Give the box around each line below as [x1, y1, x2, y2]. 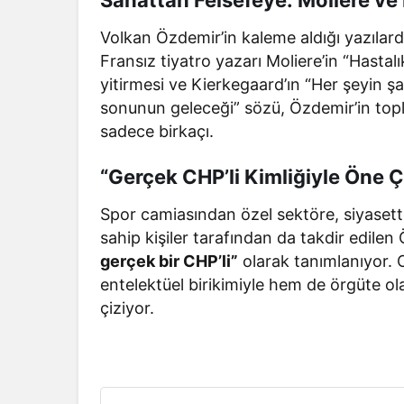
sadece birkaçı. [100, 121, 215, 141]
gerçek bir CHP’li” [100, 251, 239, 271]
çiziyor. [100, 298, 154, 317]
